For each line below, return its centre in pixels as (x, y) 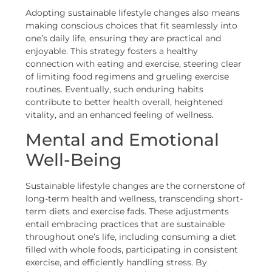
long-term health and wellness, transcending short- (134, 198)
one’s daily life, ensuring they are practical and (124, 38)
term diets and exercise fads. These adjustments (127, 211)
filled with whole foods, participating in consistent (132, 249)
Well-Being (74, 159)
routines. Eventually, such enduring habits (115, 89)
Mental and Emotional (123, 139)
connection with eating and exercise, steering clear (134, 63)
